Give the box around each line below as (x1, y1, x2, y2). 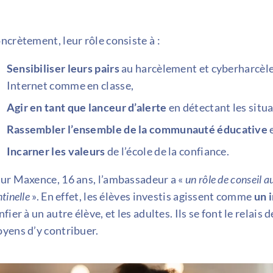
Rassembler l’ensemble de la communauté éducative (6, 122, 268, 136)
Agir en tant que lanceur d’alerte (6, 100, 167, 114)
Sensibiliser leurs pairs (6, 61, 119, 75)
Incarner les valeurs (6, 144, 105, 158)
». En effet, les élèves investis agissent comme (30, 190, 254, 204)
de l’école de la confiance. (105, 144, 230, 158)
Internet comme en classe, (6, 78, 134, 92)
